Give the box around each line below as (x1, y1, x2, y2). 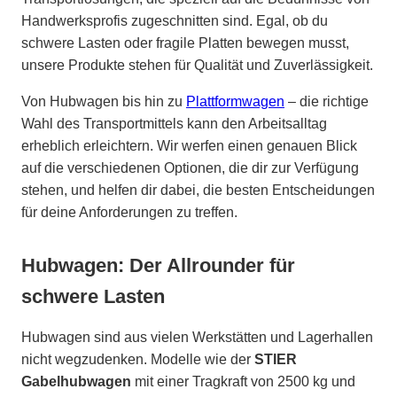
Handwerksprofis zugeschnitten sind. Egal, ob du (21, 12, 328, 28)
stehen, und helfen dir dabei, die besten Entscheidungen (21, 182, 375, 198)
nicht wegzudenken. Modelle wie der (21, 351, 254, 367)
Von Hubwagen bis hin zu (21, 93, 186, 109)
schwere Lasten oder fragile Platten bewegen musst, (21, 35, 349, 51)
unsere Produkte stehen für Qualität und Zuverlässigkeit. (21, 57, 373, 73)
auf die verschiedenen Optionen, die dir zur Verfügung (21, 160, 359, 175)
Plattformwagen (186, 93, 284, 109)
